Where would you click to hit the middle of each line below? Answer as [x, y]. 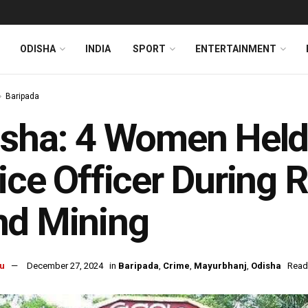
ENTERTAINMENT [236, 49]
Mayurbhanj [220, 266]
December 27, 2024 [65, 266]
